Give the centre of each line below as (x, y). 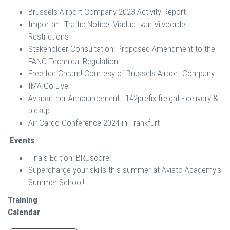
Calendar (24, 212)
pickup (39, 110)
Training (23, 200)
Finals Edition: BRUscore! (70, 158)
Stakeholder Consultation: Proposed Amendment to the (122, 49)
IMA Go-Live (48, 86)
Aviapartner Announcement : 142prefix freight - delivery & (123, 98)
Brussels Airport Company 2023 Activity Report (107, 12)
